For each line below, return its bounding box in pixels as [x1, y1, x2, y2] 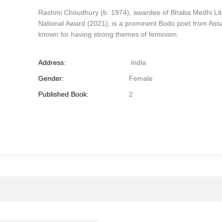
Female [128, 74, 153, 82]
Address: [38, 58, 66, 66]
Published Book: [38, 90, 89, 98]
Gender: [38, 74, 64, 82]
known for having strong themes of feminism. [38, 30, 179, 38]
